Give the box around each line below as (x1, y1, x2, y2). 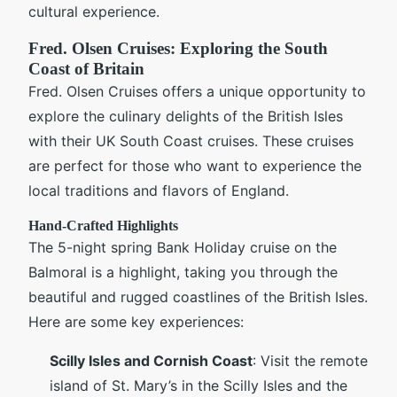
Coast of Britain (28, 58, 144, 78)
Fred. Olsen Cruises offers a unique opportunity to (28, 82, 366, 100)
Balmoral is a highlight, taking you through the (28, 262, 338, 281)
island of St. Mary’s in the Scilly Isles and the (50, 376, 347, 394)
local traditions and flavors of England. (28, 181, 289, 199)
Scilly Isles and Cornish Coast (50, 351, 253, 370)
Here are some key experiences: (28, 312, 244, 331)
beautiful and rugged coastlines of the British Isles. (28, 287, 368, 306)
